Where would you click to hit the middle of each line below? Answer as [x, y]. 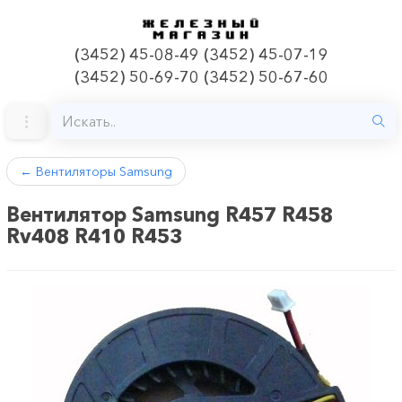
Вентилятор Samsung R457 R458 [170, 215]
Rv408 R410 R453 [94, 236]
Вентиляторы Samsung [102, 172]
